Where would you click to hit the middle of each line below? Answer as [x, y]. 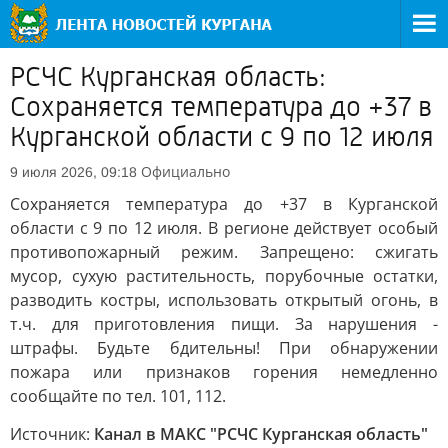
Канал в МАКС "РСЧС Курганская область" [261, 434]
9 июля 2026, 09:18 [73, 172]
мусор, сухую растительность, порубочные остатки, [224, 276]
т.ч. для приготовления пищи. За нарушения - [224, 324]
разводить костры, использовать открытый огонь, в [224, 300]
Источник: [52, 434]
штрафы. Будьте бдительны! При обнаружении [224, 348]
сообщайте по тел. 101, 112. [118, 396]
